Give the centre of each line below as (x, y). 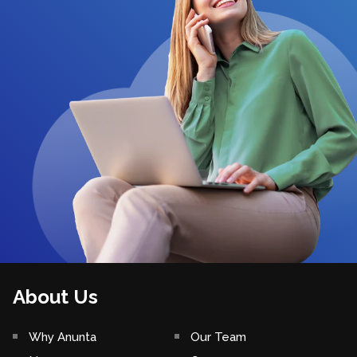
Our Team (218, 337)
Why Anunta (63, 337)
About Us (55, 297)
